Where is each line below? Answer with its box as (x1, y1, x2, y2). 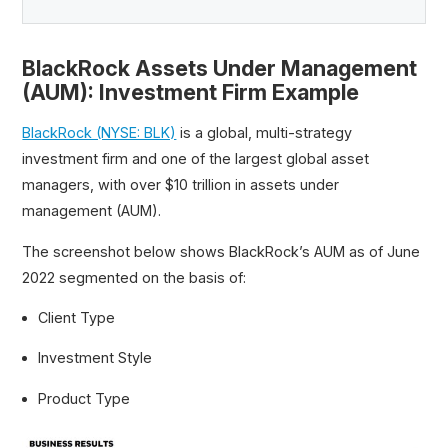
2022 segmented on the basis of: (22, 268, 247, 286)
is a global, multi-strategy (176, 124, 353, 142)
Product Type (38, 389, 131, 407)
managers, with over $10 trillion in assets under (22, 176, 340, 194)
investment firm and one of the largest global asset (22, 150, 370, 168)
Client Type (38, 309, 116, 327)
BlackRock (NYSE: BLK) (22, 124, 177, 142)
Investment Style (38, 349, 153, 367)
